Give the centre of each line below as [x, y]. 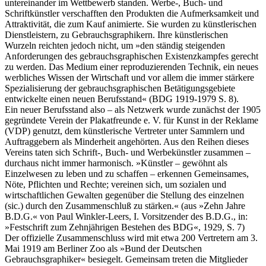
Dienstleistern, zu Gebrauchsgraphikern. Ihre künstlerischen [116, 34]
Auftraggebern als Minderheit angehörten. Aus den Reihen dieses [127, 141]
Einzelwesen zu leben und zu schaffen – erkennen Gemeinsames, [127, 173]
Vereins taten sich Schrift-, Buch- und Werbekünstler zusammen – [128, 152]
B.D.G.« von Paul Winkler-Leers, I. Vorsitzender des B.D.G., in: [126, 216]
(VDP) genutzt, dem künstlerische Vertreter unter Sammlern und [125, 131]
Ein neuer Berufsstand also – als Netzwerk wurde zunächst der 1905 [133, 109]
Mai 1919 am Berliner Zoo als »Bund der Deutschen [103, 248]
